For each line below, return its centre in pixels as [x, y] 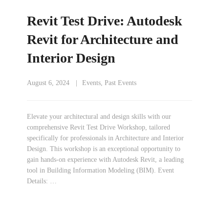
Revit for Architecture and [103, 39]
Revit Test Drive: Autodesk [105, 21]
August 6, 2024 [48, 83]
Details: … [42, 181]
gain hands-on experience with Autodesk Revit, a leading [105, 160]
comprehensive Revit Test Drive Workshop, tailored [99, 127]
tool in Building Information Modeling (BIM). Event [100, 170]
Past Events [120, 83]
